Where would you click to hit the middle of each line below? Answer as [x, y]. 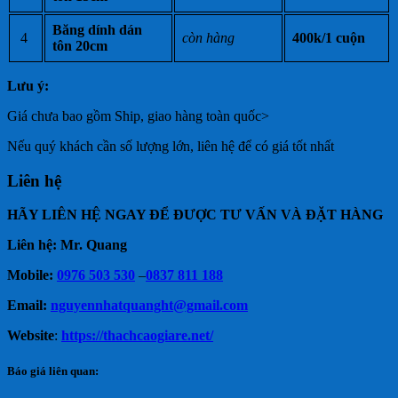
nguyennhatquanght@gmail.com [149, 306]
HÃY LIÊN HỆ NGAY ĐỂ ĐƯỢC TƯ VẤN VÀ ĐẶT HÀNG [195, 215]
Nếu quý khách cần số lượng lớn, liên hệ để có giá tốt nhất [171, 146]
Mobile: [30, 275]
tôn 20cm [80, 45]
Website [31, 336]
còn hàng [208, 37]
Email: [29, 306]
